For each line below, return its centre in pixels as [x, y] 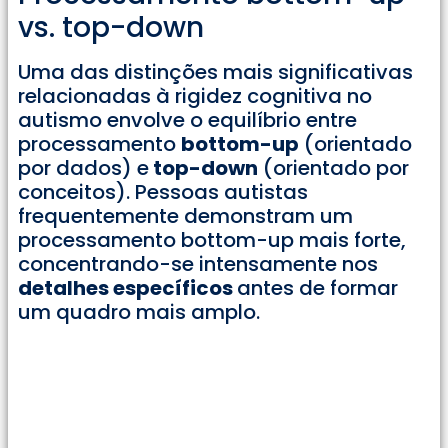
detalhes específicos [127, 287]
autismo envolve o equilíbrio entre [187, 119]
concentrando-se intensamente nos [198, 263]
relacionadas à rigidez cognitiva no [195, 95]
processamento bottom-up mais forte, [212, 239]
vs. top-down [111, 27]
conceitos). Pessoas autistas [163, 191]
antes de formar [317, 287]
